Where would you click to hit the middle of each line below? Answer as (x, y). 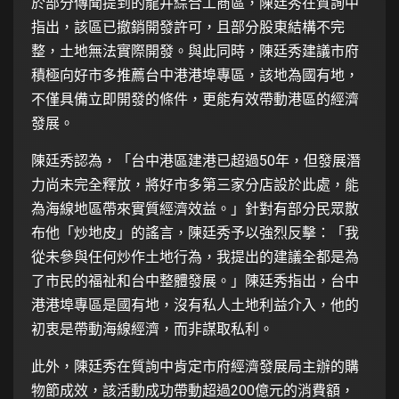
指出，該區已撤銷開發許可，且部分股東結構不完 (188, 27)
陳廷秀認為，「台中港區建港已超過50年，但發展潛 (196, 160)
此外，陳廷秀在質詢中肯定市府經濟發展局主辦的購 (195, 366)
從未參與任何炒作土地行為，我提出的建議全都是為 (195, 256)
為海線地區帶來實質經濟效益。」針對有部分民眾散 (195, 208)
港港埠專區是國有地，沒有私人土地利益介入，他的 (195, 305)
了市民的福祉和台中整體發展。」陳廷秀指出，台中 (195, 281)
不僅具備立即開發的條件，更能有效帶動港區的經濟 (195, 99)
